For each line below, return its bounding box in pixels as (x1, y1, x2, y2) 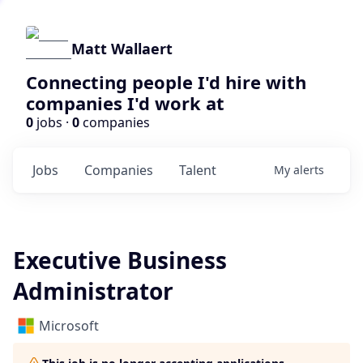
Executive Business (13, 245, 227, 275)
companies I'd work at (26, 91, 224, 115)
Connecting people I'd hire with (26, 70, 306, 94)
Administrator (13, 275, 173, 306)
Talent (179, 161, 216, 179)
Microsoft (39, 317, 99, 335)
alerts (293, 162, 324, 177)
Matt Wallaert (71, 39, 173, 58)
